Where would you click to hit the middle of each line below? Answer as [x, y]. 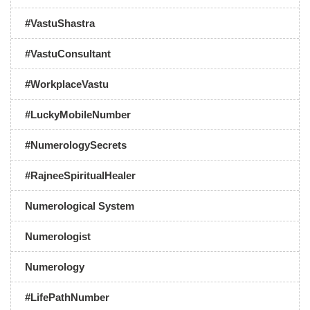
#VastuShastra [60, 23]
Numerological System [80, 206]
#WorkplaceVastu [67, 84]
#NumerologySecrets [76, 145]
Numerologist [58, 236]
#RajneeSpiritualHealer [80, 175]
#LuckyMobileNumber [78, 115]
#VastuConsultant [68, 54]
